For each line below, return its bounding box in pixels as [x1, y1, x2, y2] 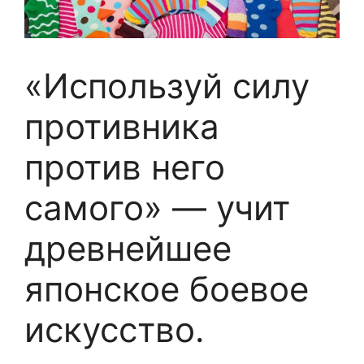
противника [24, 106, 219, 148]
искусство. [24, 309, 205, 351]
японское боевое [24, 268, 309, 310]
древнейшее [24, 227, 232, 270]
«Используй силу [24, 65, 310, 107]
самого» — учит [24, 187, 290, 229]
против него [24, 146, 225, 188]
